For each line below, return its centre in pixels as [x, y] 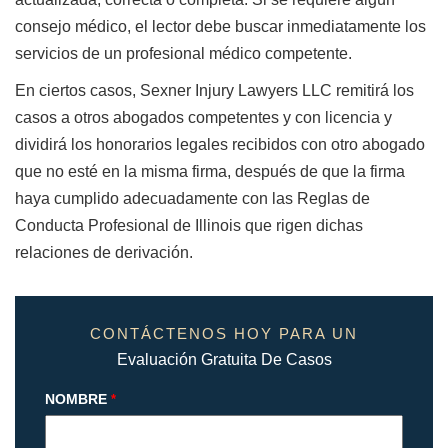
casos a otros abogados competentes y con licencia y [203, 118]
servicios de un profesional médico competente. [183, 54]
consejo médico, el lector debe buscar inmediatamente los [220, 27]
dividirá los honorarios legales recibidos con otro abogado [220, 145]
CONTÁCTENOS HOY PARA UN [224, 334]
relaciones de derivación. [104, 253]
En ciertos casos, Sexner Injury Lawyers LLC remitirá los [214, 91]
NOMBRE [76, 399]
